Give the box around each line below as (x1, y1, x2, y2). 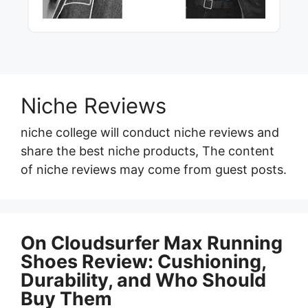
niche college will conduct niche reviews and (21, 125, 279, 140)
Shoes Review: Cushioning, (21, 250, 266, 274)
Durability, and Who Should (21, 269, 266, 292)
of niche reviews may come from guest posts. (21, 162, 287, 177)
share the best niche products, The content (21, 144, 274, 159)
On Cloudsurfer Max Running (21, 232, 283, 255)
